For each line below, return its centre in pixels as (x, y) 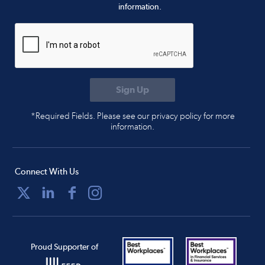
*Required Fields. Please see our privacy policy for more (132, 116)
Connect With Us (47, 172)
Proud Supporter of (64, 246)
